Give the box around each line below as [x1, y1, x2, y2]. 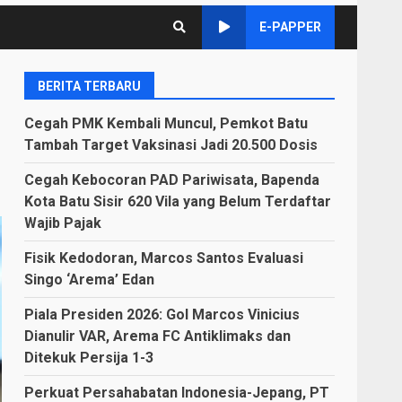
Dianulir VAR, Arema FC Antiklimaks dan [24, 327, 292, 345]
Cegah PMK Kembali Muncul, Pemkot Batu [24, 114, 309, 132]
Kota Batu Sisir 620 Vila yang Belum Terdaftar [24, 192, 332, 210]
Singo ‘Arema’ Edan [24, 270, 155, 288]
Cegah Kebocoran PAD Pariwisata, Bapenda [24, 170, 320, 188]
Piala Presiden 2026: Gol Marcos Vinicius [24, 305, 301, 323]
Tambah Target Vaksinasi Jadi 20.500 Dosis [24, 135, 319, 153]
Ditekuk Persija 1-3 [24, 348, 154, 366]
